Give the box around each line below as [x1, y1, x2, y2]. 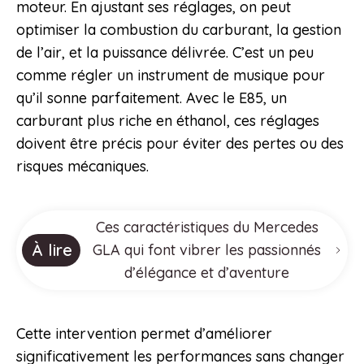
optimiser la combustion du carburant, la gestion [16, 20, 341, 40]
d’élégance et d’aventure [124, 263, 290, 283]
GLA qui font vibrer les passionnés [93, 240, 322, 260]
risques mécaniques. [16, 157, 149, 176]
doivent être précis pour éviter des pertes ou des [16, 134, 344, 154]
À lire [32, 240, 72, 261]
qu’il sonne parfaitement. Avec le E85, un [16, 89, 287, 108]
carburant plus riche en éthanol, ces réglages [16, 111, 319, 131]
